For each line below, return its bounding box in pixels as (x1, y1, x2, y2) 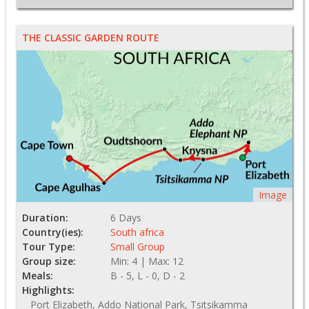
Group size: (22, 255, 76, 268)
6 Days (110, 211, 141, 225)
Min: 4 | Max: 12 (110, 255, 183, 268)
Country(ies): (22, 226, 83, 239)
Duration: (22, 211, 68, 225)
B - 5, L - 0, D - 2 (110, 269, 185, 283)
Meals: (22, 269, 53, 283)
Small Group (110, 240, 165, 254)
